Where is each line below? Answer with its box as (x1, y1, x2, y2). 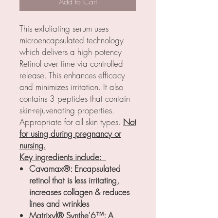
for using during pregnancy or (19, 128, 121, 140)
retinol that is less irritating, (29, 175, 119, 186)
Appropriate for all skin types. (19, 116, 123, 128)
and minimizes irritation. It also (19, 81, 123, 93)
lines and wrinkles (29, 198, 89, 210)
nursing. (19, 140, 46, 151)
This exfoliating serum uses (19, 23, 109, 35)
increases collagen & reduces (29, 186, 129, 198)
